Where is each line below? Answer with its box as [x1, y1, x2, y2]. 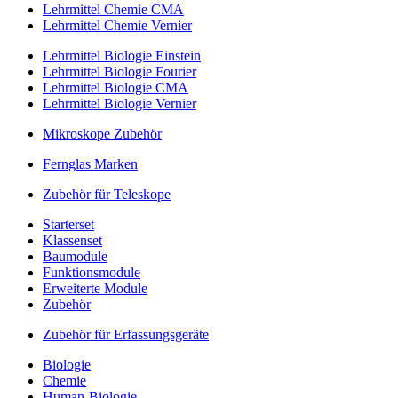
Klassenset [43, 232, 102, 248]
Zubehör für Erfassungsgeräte [43, 326, 209, 342]
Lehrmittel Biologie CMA [43, 79, 188, 95]
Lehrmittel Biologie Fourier [43, 63, 196, 79]
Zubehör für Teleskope [43, 186, 171, 202]
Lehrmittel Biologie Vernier [43, 95, 196, 111]
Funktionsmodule [43, 264, 140, 280]
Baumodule [43, 248, 107, 264]
